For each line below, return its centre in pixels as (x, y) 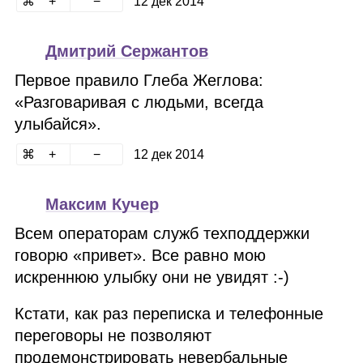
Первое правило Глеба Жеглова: (139, 80)
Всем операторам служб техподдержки (162, 233)
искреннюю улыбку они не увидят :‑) (152, 277)
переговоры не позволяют (113, 335)
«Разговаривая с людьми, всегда (139, 102)
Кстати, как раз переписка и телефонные (169, 314)
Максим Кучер (102, 204)
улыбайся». (58, 124)
